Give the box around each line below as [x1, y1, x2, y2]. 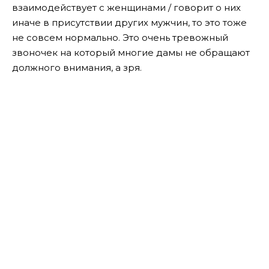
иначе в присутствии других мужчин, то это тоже [12, 17, 247, 29]
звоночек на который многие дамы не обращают [12, 47, 250, 59]
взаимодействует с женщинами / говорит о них [12, 2, 241, 14]
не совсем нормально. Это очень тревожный [12, 32, 228, 44]
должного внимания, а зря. [12, 62, 142, 74]
